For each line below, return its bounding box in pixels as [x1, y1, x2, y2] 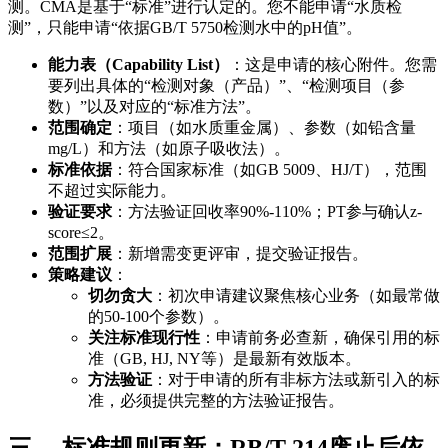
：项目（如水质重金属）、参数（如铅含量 [112, 118, 416, 136]
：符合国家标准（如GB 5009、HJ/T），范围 [112, 160, 427, 178]
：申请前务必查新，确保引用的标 [200, 328, 440, 346]
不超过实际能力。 [48, 181, 176, 199]
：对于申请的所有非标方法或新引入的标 [152, 370, 440, 388]
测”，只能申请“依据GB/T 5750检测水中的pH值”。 [8, 18, 362, 36]
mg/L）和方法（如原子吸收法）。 [48, 139, 290, 157]
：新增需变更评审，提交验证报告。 [112, 244, 368, 262]
